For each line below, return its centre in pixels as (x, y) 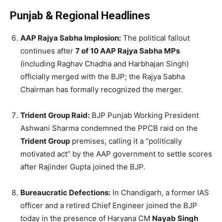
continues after (48, 51)
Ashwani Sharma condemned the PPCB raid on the (109, 128)
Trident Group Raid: (55, 115)
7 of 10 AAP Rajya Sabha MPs (128, 51)
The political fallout (155, 38)
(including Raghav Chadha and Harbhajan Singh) (105, 63)
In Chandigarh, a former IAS (160, 192)
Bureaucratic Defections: (65, 192)
